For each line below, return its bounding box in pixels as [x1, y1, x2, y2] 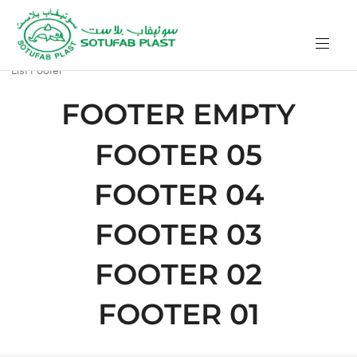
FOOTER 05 [95, 136, 262, 172]
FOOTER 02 [95, 257, 262, 292]
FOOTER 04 [93, 176, 264, 212]
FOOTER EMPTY [61, 96, 296, 132]
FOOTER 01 [97, 296, 260, 332]
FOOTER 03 [95, 217, 262, 253]
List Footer [11, 66, 63, 76]
